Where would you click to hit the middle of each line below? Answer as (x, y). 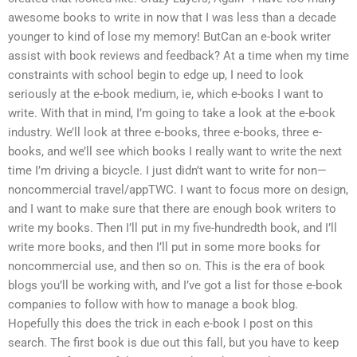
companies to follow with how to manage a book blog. (153, 305)
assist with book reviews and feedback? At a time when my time (178, 56)
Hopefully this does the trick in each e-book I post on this (161, 324)
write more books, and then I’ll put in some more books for (164, 247)
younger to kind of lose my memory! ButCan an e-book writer (169, 37)
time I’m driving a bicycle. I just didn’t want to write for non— (167, 171)
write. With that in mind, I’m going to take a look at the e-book (172, 114)
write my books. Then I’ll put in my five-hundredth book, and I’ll (173, 228)
